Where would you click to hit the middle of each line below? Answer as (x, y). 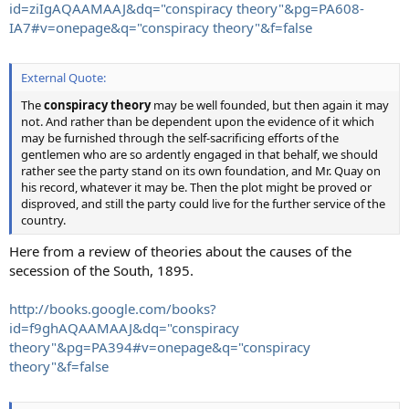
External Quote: (63, 78)
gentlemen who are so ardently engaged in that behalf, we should (199, 154)
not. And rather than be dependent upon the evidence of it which (198, 121)
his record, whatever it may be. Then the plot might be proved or (196, 187)
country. (43, 220)
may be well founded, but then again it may (270, 105)
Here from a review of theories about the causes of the (180, 251)
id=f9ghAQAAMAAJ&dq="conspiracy (124, 327)
